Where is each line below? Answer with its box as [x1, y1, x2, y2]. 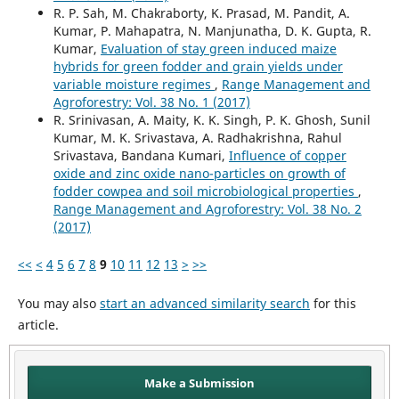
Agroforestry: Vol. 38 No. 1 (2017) [53, 93, 250, 110]
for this [309, 294, 356, 312]
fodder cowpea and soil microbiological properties [53, 182, 358, 199]
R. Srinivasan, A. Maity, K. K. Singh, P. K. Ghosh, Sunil [53, 110, 370, 128]
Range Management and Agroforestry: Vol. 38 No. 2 [53, 199, 362, 217]
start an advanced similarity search [99, 294, 310, 312]
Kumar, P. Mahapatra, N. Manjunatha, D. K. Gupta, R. [53, 21, 371, 39]
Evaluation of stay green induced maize [100, 39, 337, 57]
